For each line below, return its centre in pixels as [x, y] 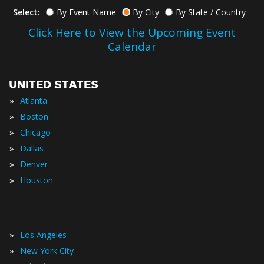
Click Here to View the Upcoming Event [132, 33]
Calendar [132, 47]
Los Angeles [43, 235]
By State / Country [210, 12]
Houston [37, 180]
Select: [26, 12]
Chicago [35, 133]
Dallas [32, 148]
